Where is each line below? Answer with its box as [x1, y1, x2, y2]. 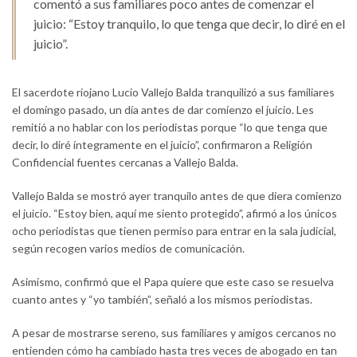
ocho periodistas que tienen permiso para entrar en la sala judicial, [12, 224, 336, 238]
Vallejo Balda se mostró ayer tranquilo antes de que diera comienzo [12, 189, 342, 203]
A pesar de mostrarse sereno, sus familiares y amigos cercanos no [12, 326, 336, 340]
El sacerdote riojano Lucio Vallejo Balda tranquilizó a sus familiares [12, 85, 335, 100]
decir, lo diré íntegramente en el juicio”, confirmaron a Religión [12, 138, 312, 152]
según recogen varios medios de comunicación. [12, 241, 245, 256]
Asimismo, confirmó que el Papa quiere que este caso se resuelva [12, 275, 334, 289]
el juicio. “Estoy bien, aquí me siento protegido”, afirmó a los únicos [12, 206, 337, 221]
